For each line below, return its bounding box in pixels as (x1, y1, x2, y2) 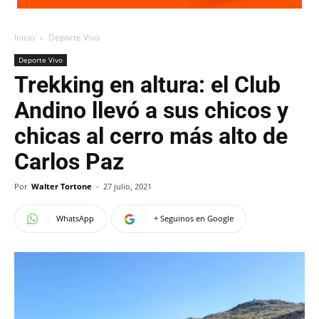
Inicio (14, 31, 35, 43)
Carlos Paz (14, 148, 124, 175)
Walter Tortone (31, 181, 92, 192)
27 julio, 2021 (103, 181, 152, 192)
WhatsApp (56, 213, 94, 224)
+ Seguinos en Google (154, 213, 234, 224)
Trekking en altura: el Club (14, 71, 281, 98)
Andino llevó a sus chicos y (14, 97, 288, 124)
